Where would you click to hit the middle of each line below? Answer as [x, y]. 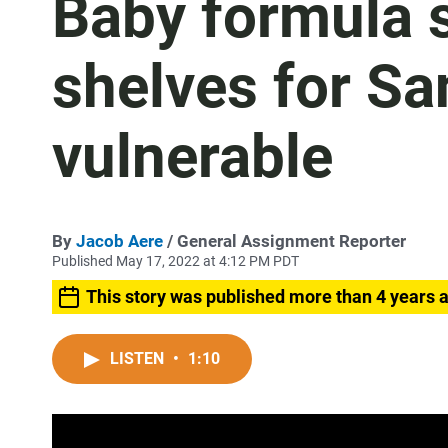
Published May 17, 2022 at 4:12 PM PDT [175, 261]
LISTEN [139, 358]
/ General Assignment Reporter [284, 241]
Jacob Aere [119, 241]
